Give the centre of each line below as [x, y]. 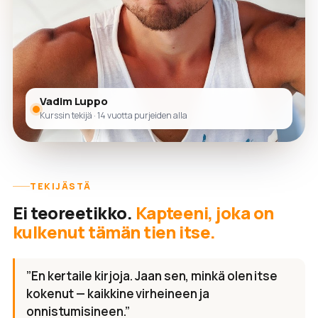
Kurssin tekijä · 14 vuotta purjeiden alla [114, 116]
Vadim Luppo [74, 102]
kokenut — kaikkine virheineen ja [118, 294]
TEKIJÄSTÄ [61, 187]
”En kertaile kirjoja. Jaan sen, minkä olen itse [152, 276]
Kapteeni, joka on [204, 213]
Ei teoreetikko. [74, 213]
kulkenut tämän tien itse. [114, 232]
